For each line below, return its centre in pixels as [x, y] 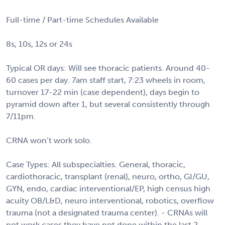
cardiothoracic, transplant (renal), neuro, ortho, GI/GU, [108, 176]
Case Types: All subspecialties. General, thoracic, [96, 164]
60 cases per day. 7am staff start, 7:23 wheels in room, [106, 80]
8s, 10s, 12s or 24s [39, 44]
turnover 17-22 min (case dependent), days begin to [103, 92]
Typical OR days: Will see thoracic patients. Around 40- [108, 68]
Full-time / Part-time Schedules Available [82, 20]
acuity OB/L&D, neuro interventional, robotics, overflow [110, 200]
